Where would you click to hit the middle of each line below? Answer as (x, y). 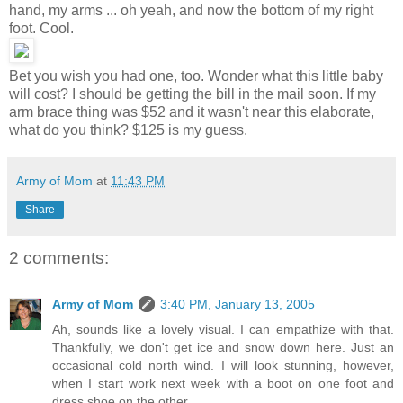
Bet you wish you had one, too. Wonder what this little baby (196, 76)
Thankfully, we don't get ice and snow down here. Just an (223, 348)
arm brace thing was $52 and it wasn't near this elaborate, (192, 112)
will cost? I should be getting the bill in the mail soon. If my (193, 94)
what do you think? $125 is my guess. (128, 130)
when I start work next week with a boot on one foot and (223, 384)
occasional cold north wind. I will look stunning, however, (223, 366)
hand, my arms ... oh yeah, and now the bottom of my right (191, 10)
